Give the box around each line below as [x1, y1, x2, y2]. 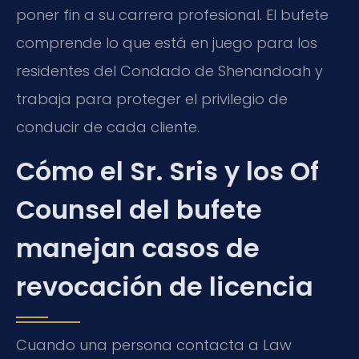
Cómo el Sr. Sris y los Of [16, 153, 319, 190]
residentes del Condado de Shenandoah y [16, 60, 323, 81]
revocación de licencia [16, 268, 313, 305]
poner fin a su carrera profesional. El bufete [16, 4, 329, 25]
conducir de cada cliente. [16, 116, 200, 137]
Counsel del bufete [16, 192, 262, 228]
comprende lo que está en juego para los [16, 32, 317, 53]
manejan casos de [16, 230, 260, 267]
